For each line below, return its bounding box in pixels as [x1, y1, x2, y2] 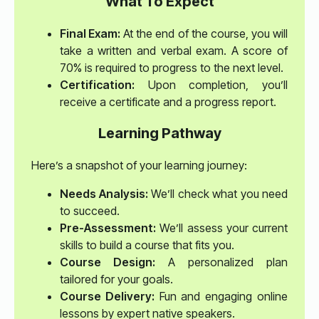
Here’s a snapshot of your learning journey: [31, 158, 247, 173]
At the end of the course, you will [120, 26, 288, 41]
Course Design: [60, 255, 155, 270]
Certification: [60, 78, 135, 93]
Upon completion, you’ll [135, 78, 288, 93]
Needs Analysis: [60, 187, 148, 202]
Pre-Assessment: [60, 221, 156, 236]
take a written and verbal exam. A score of [60, 43, 288, 58]
